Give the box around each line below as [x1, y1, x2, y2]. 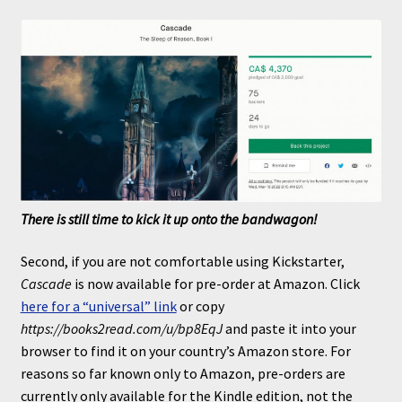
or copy [176, 297, 224, 316]
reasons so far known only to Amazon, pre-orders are [20, 364, 345, 383]
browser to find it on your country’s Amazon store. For [20, 342, 351, 361]
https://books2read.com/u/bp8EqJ [20, 319, 223, 338]
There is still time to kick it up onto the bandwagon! [20, 209, 318, 228]
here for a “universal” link [20, 297, 177, 316]
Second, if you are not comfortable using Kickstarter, [20, 252, 345, 271]
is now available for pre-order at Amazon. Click [71, 275, 360, 293]
